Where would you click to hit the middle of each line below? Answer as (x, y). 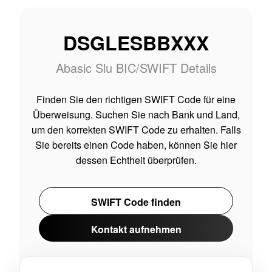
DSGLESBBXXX (136, 42)
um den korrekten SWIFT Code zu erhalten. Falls (136, 130)
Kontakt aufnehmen (136, 229)
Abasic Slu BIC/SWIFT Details (136, 68)
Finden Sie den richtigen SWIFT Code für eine (136, 99)
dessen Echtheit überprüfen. (136, 160)
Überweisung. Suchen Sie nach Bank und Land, (136, 114)
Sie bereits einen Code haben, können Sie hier (136, 145)
